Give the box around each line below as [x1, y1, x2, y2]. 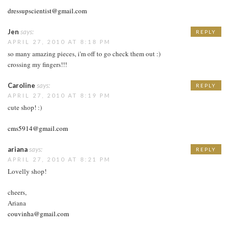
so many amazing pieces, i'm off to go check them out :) [8, 49, 161, 58]
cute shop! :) [8, 102, 42, 112]
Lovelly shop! [8, 166, 47, 176]
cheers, [8, 187, 27, 197]
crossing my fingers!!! [8, 59, 67, 69]
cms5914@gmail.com [8, 123, 68, 133]
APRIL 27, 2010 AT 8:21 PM [8, 155, 111, 163]
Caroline [8, 81, 35, 89]
